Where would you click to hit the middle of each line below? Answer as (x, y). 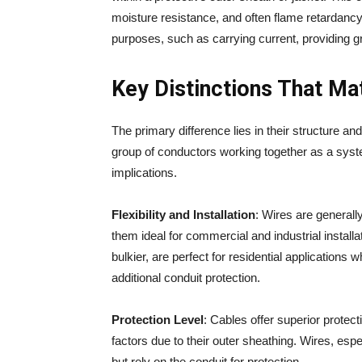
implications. (144, 173)
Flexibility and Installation (183, 215)
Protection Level (158, 320)
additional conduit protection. (186, 278)
